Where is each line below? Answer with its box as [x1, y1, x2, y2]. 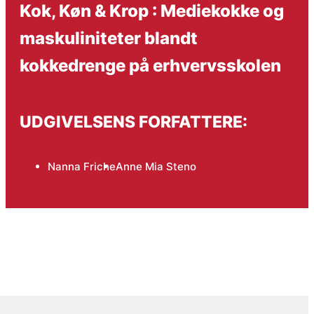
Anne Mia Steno [115, 159, 196, 173]
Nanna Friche [47, 159, 116, 173]
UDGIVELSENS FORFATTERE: [19, 112, 247, 132]
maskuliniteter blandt [19, 27, 198, 48]
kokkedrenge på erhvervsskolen [19, 54, 281, 76]
